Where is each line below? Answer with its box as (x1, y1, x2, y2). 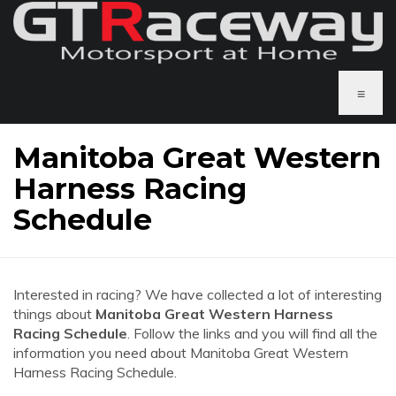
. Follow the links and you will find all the (127, 324, 377, 342)
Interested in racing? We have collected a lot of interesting (13, 286, 382, 303)
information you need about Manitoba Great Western (13, 344, 348, 362)
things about (13, 305, 95, 323)
